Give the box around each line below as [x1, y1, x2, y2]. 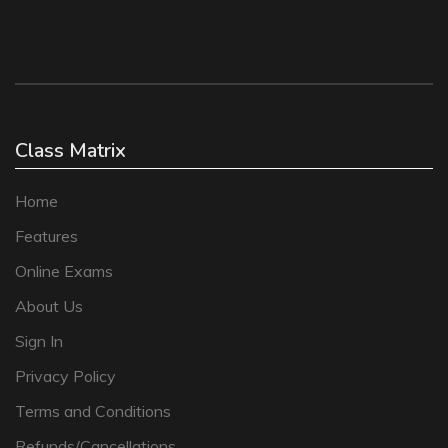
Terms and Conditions [15, 401, 171, 421]
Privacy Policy [15, 366, 116, 386]
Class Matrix [15, 137, 126, 164]
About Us [15, 296, 83, 316]
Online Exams [15, 261, 113, 281]
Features [15, 226, 78, 246]
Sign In [15, 331, 63, 351]
